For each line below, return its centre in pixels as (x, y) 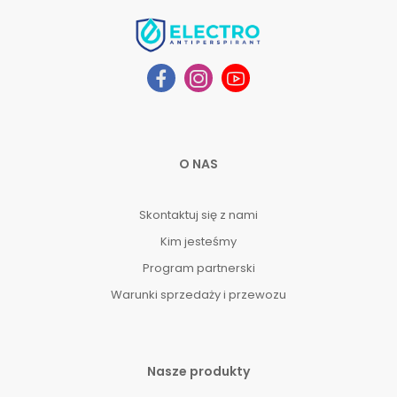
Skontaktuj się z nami (198, 214)
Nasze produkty (198, 371)
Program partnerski (198, 268)
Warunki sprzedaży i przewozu (198, 294)
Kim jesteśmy (198, 241)
